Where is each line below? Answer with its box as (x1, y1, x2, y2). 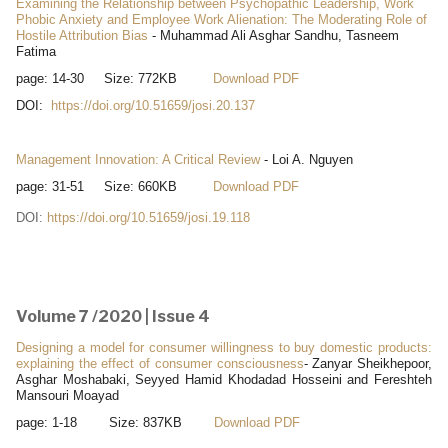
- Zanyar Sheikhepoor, (303, 355, 433, 371)
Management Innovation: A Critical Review (16, 151, 260, 167)
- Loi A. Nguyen (260, 151, 353, 167)
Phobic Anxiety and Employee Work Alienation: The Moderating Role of (16, 11, 427, 27)
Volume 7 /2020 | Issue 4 (16, 306, 210, 326)
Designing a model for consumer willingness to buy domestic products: (16, 339, 432, 355)
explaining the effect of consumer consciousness (16, 355, 304, 371)
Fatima (16, 43, 56, 59)
